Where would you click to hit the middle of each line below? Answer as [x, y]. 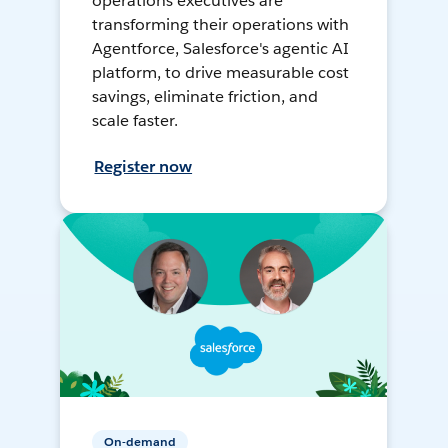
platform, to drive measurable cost [220, 73]
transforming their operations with [220, 25]
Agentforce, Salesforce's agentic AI [220, 49]
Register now [143, 167]
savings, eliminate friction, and [205, 97]
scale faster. [135, 121]
